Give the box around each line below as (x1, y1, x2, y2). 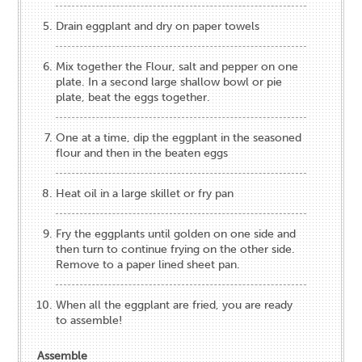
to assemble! (56, 313, 123, 327)
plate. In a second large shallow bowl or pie (56, 74, 283, 89)
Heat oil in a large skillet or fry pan (56, 186, 234, 200)
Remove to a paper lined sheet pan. (56, 257, 241, 271)
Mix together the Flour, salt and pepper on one (56, 59, 299, 74)
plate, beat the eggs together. (56, 90, 211, 104)
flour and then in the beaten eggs (56, 145, 229, 160)
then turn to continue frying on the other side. (56, 242, 296, 256)
